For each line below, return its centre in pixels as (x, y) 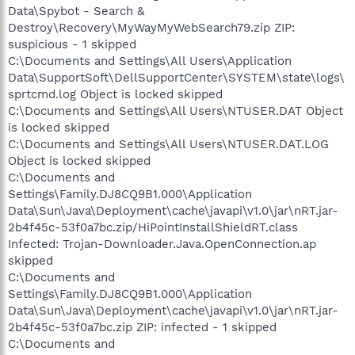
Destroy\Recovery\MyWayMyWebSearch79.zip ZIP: (151, 27)
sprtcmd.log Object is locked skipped (115, 94)
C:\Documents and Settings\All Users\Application (150, 61)
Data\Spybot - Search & (76, 11)
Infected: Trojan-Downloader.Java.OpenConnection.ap (162, 244)
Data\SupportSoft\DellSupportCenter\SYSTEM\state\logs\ (176, 77)
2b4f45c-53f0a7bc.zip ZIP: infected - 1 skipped (142, 327)
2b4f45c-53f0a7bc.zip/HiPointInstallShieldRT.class (153, 227)
